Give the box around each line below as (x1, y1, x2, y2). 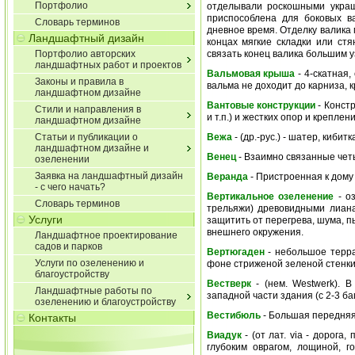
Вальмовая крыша (206, 68, 296, 80)
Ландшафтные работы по (34, 285, 152, 296)
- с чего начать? (34, 181, 105, 193)
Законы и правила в (34, 76, 124, 87)
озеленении (34, 154, 90, 165)
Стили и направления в (34, 104, 141, 115)
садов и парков (34, 241, 102, 252)
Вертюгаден (206, 246, 265, 258)
